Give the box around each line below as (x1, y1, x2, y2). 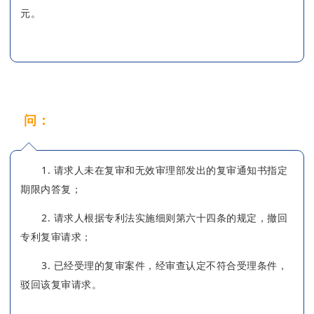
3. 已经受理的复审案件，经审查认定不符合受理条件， (41, 258, 287, 272)
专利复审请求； (20, 229, 92, 243)
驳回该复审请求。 (20, 277, 102, 291)
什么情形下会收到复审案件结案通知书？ (50, 111, 283, 128)
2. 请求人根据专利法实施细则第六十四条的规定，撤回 (41, 210, 287, 224)
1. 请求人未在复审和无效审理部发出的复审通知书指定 (41, 163, 287, 177)
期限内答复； (20, 182, 81, 196)
